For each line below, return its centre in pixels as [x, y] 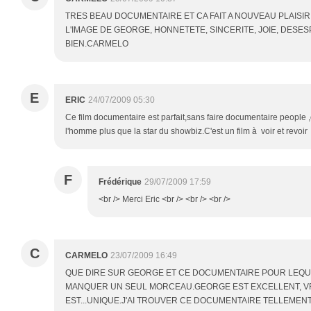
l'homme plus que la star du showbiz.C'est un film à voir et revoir [186, 131]
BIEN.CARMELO [97, 44]
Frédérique [120, 182]
